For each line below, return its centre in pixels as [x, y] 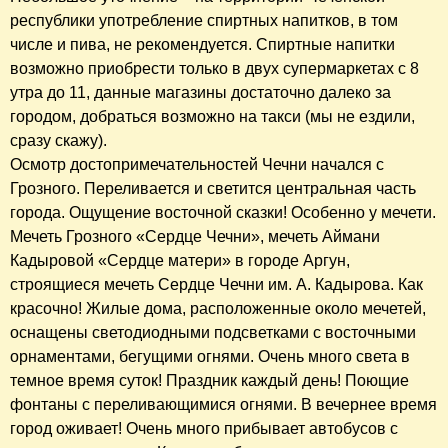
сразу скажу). [58, 140]
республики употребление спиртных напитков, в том [204, 20]
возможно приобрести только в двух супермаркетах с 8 [214, 68]
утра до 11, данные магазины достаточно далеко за [200, 92]
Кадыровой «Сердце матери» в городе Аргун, [180, 260]
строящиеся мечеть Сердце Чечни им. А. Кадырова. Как [216, 284]
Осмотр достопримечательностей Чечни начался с [197, 164]
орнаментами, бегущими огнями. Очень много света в [210, 356]
